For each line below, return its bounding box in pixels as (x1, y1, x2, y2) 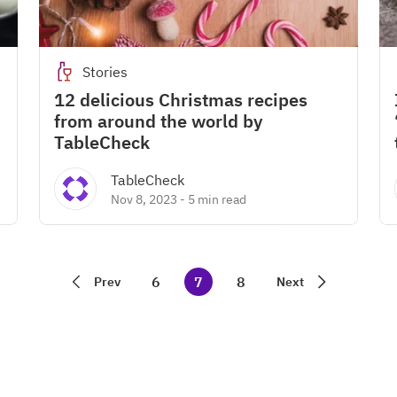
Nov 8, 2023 (111, 191, 177, 207)
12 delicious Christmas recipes (54, 88, 307, 112)
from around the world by (54, 109, 262, 133)
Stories (82, 63, 128, 81)
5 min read (188, 191, 246, 207)
